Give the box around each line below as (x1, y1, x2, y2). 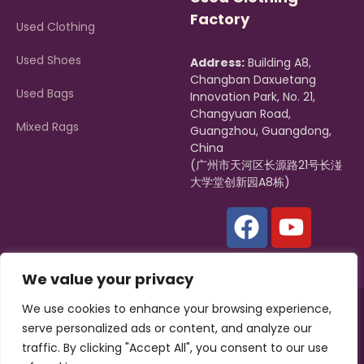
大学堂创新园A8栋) (190, 174, 290, 191)
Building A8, (245, 54, 311, 71)
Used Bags (16, 85, 74, 102)
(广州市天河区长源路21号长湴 (190, 157, 342, 174)
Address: (190, 54, 245, 71)
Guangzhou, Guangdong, (190, 123, 331, 140)
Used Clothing (16, 19, 95, 36)
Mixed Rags (16, 119, 79, 136)
